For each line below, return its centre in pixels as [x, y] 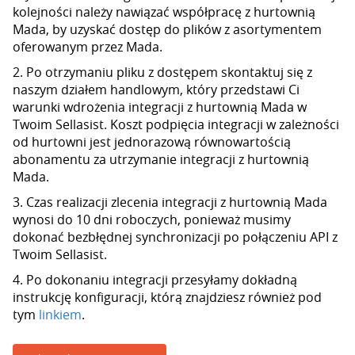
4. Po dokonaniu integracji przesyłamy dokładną [155, 280]
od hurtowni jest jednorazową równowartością [152, 142]
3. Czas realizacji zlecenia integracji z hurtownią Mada [170, 202]
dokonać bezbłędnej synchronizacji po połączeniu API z [175, 237]
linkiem [60, 315]
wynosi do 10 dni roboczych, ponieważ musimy [152, 219]
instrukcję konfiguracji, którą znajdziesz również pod [167, 297]
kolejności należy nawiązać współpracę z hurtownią [164, 12]
